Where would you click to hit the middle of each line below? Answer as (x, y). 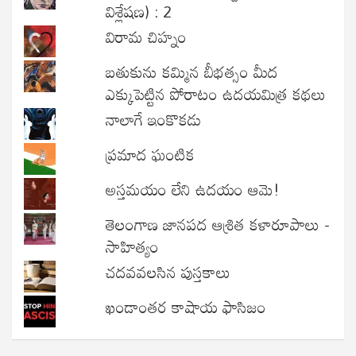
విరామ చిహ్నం (147, 36)
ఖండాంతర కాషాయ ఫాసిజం (186, 306)
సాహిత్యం (133, 246)
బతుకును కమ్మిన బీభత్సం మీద (192, 71)
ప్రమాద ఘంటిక (151, 154)
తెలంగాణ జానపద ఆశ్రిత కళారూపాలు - (218, 224)
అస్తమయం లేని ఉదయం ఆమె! (193, 189)
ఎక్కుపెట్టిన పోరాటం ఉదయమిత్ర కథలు (216, 93)
